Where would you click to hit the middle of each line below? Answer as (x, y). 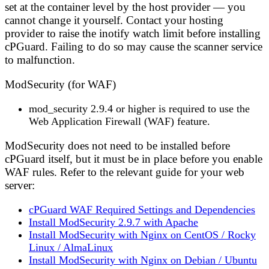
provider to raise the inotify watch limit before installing (133, 33)
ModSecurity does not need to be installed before (117, 145)
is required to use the (203, 108)
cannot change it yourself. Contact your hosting (114, 20)
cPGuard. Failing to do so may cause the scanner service (134, 46)
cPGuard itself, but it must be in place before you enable (134, 159)
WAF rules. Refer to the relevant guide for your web (125, 172)
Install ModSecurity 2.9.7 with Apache (113, 222)
